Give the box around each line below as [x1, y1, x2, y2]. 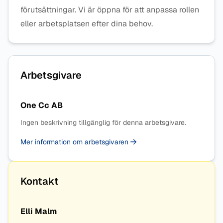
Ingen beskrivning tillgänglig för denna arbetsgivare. [20, 118, 186, 127]
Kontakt [20, 175, 59, 188]
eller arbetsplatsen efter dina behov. [20, 18, 153, 29]
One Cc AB [20, 100, 63, 111]
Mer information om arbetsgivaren [20, 137, 130, 146]
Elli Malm [20, 206, 57, 217]
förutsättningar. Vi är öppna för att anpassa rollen [20, 4, 199, 15]
